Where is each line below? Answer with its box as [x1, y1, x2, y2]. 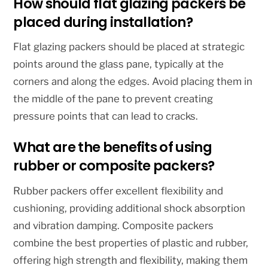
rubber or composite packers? [13, 156, 215, 176]
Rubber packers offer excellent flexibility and [13, 184, 224, 197]
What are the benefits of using [13, 138, 212, 157]
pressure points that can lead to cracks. [13, 110, 199, 123]
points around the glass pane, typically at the [13, 58, 224, 71]
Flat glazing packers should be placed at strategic [13, 41, 245, 53]
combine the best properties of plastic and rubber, [13, 236, 249, 249]
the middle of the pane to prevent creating [13, 93, 214, 105]
